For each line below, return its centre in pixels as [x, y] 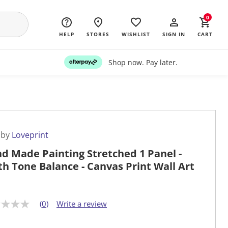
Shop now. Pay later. [143, 62]
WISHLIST [136, 34]
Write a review [82, 204]
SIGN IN [174, 34]
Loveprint [30, 135]
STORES [98, 34]
